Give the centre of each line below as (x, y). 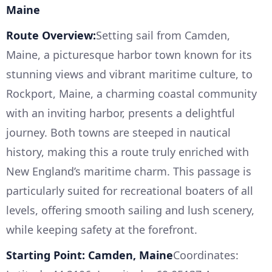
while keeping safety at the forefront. (102, 229)
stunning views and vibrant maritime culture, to (129, 74)
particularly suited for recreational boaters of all (130, 190)
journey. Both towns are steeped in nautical (118, 132)
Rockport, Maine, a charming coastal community (131, 93)
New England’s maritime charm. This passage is (129, 171)
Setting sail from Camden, (163, 35)
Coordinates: (206, 255)
